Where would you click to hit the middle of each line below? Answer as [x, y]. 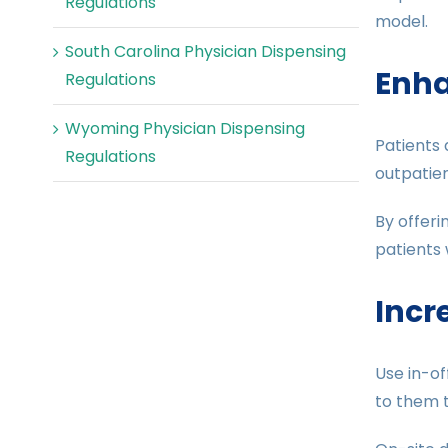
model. [401, 22]
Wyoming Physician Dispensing [185, 129]
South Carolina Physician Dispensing [205, 52]
